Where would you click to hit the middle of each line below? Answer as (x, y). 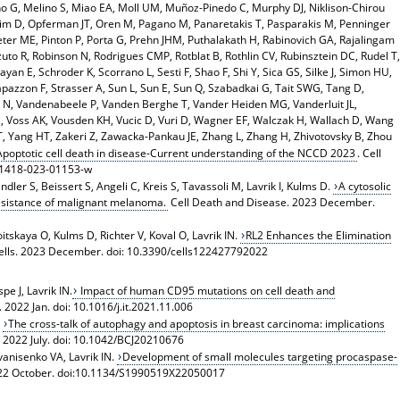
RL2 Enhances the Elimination (319, 236)
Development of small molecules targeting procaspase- (260, 356)
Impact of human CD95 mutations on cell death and (207, 290)
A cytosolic (365, 187)
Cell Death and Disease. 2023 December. (271, 203)
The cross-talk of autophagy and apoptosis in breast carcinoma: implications (197, 323)
